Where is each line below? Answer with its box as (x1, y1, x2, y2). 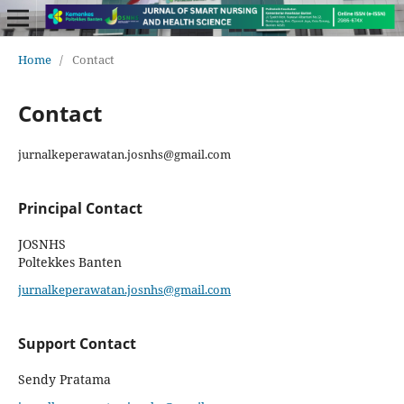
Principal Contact (17, 197, 142, 218)
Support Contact (17, 333, 136, 353)
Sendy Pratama (17, 370, 111, 388)
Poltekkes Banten (17, 252, 122, 271)
